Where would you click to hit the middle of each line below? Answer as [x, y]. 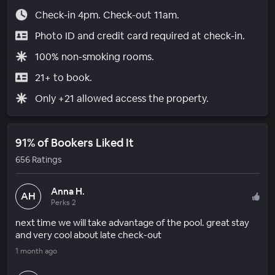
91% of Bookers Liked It [75, 142]
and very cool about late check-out [88, 234]
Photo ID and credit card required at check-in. [140, 36]
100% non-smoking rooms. [94, 56]
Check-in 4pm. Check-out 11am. [107, 15]
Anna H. [68, 191]
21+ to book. [63, 77]
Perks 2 [64, 202]
